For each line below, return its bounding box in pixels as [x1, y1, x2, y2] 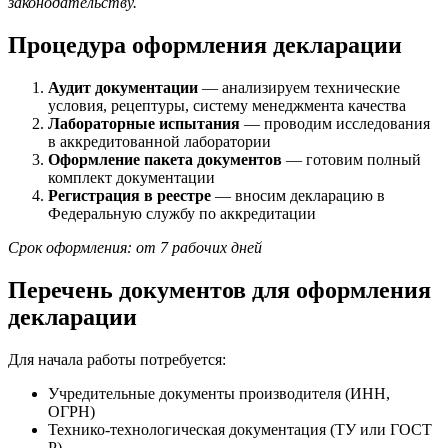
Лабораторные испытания [48, 115, 240, 133]
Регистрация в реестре [48, 187, 211, 205]
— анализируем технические [198, 79, 400, 97]
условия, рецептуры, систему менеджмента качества [48, 97, 406, 115]
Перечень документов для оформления [8, 277, 431, 303]
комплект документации [48, 169, 215, 187]
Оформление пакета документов [48, 151, 282, 169]
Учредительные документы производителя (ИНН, [48, 384, 390, 402]
